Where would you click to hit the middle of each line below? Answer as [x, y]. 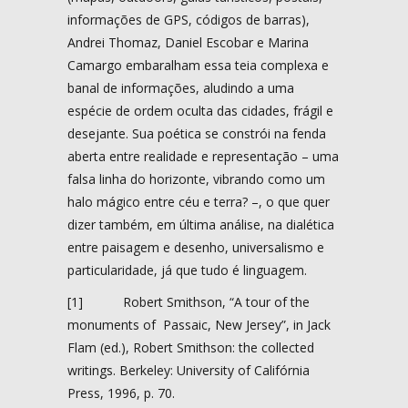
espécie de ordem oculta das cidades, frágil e [200, 110]
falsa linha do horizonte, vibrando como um [196, 178]
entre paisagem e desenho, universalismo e [196, 247]
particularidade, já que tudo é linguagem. [187, 270]
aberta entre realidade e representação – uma [203, 156]
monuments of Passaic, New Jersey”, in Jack [199, 324]
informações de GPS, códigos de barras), [189, 19]
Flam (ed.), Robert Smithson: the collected [191, 347]
